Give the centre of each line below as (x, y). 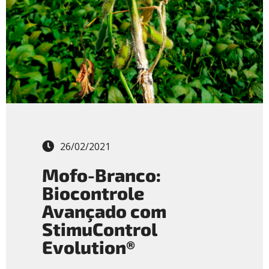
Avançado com (104, 211)
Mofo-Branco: (101, 175)
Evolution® (89, 247)
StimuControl (99, 229)
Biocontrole (93, 193)
